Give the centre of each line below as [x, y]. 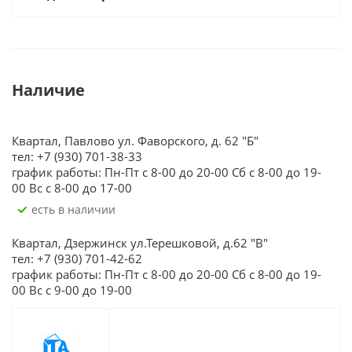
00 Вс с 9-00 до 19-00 [72, 290]
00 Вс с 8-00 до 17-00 [72, 188]
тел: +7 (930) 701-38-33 [77, 156]
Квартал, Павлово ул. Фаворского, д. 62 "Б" [135, 141]
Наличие [48, 90]
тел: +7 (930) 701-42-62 [77, 258]
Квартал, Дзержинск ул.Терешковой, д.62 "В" [140, 243]
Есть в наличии [77, 209]
